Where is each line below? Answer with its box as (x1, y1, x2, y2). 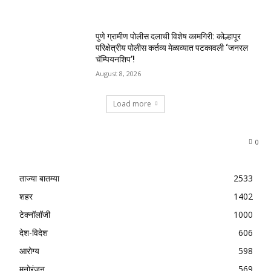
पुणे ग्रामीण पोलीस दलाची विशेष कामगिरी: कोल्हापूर (96, 31, 241, 42)
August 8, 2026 (96, 69, 142, 79)
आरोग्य (19, 244, 39, 256)
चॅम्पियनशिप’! (96, 54, 135, 65)
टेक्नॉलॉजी (19, 208, 50, 220)
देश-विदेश (19, 226, 48, 238)
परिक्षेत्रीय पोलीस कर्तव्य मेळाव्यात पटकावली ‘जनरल (96, 43, 249, 53)
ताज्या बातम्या (19, 172, 59, 184)
